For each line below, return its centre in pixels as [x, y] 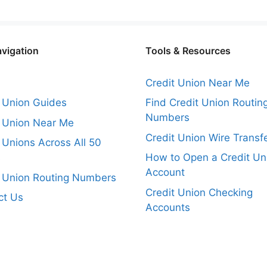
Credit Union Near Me [198, 83]
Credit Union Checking [199, 192]
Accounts [168, 207]
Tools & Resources [188, 50]
